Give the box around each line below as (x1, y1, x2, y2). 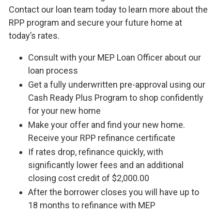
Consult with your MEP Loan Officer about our (28, 52, 201, 62)
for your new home (28, 105, 101, 116)
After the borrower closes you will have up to (28, 186, 199, 197)
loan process (28, 65, 78, 76)
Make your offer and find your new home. (28, 119, 185, 130)
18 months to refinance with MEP (28, 200, 155, 210)
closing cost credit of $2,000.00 (28, 172, 149, 183)
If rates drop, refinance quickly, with (28, 146, 163, 157)
